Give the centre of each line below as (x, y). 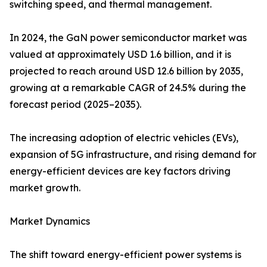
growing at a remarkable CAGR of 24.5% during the (128, 88)
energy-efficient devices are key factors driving (120, 171)
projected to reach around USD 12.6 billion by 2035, (126, 71)
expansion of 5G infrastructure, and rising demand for (133, 155)
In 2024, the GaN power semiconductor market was (128, 38)
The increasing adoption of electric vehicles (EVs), (124, 138)
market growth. (45, 188)
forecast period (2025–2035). (75, 105)
